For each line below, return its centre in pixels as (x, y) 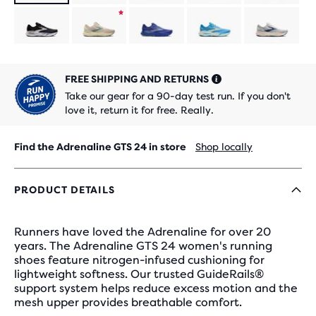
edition (116, 89)
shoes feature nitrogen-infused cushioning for (139, 260)
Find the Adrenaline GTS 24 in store (101, 147)
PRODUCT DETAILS (65, 190)
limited (116, 63)
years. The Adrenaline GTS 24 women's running (143, 246)
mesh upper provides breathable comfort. (128, 302)
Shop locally (224, 147)
